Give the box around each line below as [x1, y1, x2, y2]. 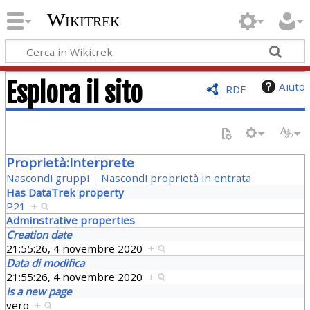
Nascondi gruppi [6, 170, 89, 185]
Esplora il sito [5, 76, 143, 109]
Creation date [6, 227, 72, 241]
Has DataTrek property [6, 185, 124, 199]
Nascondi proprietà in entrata [100, 170, 251, 185]
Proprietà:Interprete [6, 153, 134, 172]
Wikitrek [46, 9, 120, 31]
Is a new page [6, 284, 72, 298]
